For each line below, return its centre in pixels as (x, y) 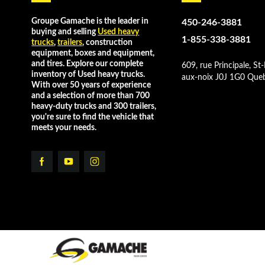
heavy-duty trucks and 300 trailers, (94, 106)
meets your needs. (64, 127)
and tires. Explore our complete (88, 64)
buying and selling (65, 32)
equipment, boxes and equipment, (93, 53)
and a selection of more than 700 (91, 96)
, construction (108, 42)
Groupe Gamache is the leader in (90, 21)
